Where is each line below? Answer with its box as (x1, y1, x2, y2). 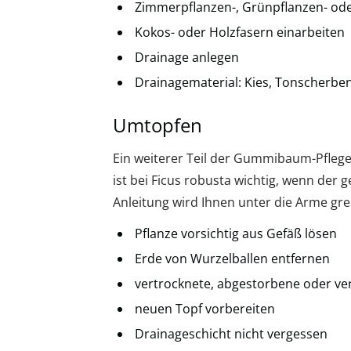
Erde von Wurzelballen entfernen (135, 249, 330, 267)
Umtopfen (113, 111, 202, 138)
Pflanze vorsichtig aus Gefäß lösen (135, 224, 337, 242)
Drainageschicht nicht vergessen (135, 324, 327, 342)
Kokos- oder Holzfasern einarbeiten (135, 23, 345, 41)
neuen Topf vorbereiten (135, 299, 275, 317)
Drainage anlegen (135, 48, 239, 66)
